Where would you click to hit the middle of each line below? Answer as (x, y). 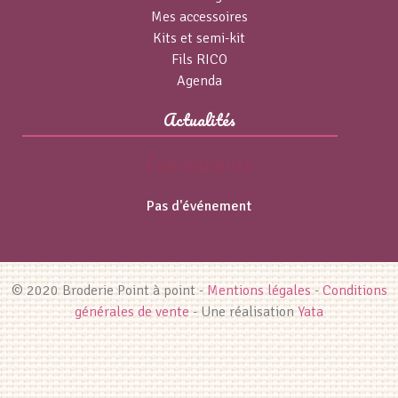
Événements (199, 167)
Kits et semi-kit (199, 39)
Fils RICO (199, 60)
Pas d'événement (199, 207)
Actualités (199, 120)
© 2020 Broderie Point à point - (109, 291)
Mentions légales (259, 291)
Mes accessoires (199, 17)
